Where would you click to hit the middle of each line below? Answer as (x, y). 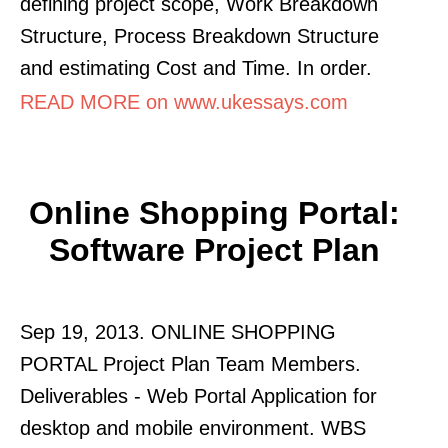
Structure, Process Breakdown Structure (199, 35)
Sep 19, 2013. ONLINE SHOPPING (178, 331)
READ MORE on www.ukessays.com (184, 101)
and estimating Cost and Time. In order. (196, 67)
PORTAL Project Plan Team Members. (190, 363)
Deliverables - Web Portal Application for (198, 395)
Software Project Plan (214, 249)
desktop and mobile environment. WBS (193, 427)
